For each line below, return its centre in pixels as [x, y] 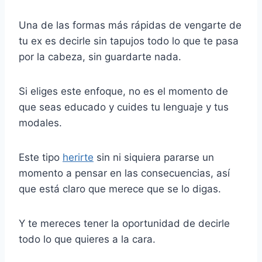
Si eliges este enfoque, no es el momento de [123, 91]
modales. [40, 123]
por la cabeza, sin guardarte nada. [100, 56]
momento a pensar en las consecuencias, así [124, 173]
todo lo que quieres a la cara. [87, 239]
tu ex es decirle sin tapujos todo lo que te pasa [129, 41]
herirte [78, 157]
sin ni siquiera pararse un [154, 157]
